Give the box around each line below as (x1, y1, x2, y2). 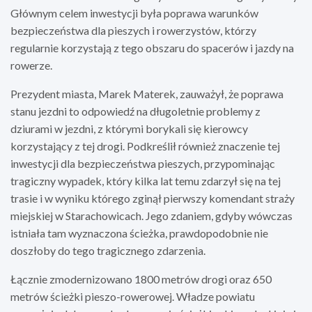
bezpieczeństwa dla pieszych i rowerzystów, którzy (10, 23, 256, 37)
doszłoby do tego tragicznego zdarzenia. (10, 243, 205, 257)
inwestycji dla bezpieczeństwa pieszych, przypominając (10, 156, 275, 170)
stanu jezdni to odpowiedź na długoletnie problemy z (10, 104, 260, 118)
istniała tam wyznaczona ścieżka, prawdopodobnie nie (10, 226, 268, 240)
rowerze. (10, 58, 52, 72)
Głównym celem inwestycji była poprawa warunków (10, 6, 258, 19)
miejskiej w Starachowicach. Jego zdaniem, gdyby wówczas (10, 208, 292, 222)
